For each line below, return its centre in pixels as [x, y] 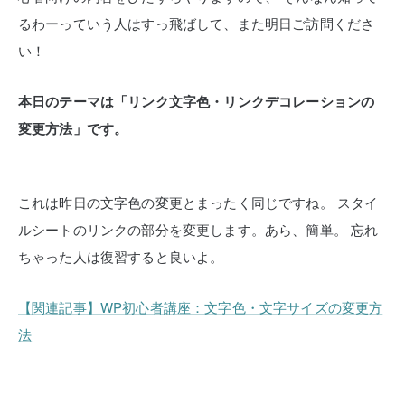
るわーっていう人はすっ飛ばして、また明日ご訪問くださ [197, 23]
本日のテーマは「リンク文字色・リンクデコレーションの [197, 101]
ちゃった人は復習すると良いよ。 [121, 256]
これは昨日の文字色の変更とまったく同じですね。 [176, 202]
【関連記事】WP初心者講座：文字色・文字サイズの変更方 [201, 307]
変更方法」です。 [73, 128]
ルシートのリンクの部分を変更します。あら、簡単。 [183, 229]
